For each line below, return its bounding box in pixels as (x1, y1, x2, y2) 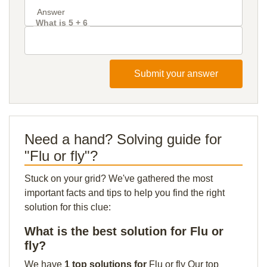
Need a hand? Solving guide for (24, 131, 222, 147)
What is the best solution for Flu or (24, 225, 223, 238)
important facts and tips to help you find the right (24, 188, 225, 198)
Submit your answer (134, 69, 218, 79)
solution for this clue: (24, 202, 111, 212)
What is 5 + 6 (36, 18, 88, 27)
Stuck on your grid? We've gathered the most (24, 173, 213, 184)
